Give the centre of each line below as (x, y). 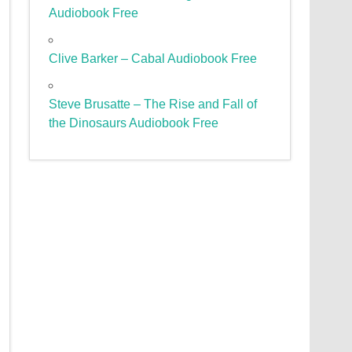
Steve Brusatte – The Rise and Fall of (153, 104)
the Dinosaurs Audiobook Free (134, 123)
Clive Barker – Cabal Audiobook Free (153, 59)
